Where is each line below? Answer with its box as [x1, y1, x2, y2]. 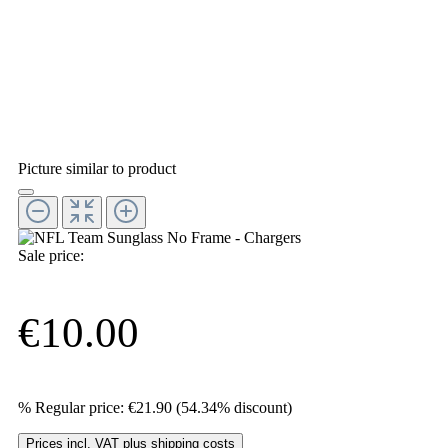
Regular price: [35, 399, 124, 417]
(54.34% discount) [176, 399, 292, 417]
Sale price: [18, 246, 84, 264]
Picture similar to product [18, 159, 176, 177]
